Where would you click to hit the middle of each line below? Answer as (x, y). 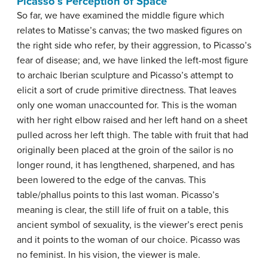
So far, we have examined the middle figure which (121, 16)
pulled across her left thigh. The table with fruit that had (133, 135)
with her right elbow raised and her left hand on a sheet (132, 121)
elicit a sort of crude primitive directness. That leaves (127, 91)
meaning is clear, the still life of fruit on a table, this (123, 210)
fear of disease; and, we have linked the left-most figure (133, 61)
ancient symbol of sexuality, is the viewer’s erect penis (130, 225)
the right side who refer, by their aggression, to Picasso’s (134, 46)
